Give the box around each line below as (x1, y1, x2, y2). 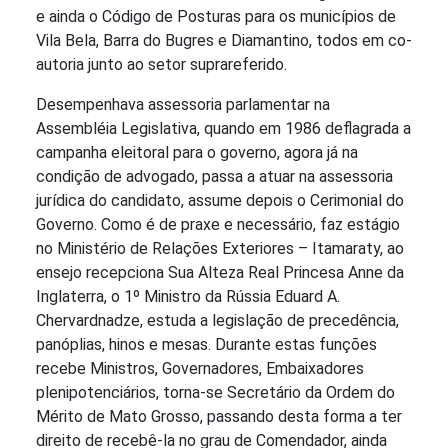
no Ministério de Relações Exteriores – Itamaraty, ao (36, 239, 404, 259)
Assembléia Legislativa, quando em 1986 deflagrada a (36, 119, 411, 139)
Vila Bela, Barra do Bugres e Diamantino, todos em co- (36, 31, 412, 51)
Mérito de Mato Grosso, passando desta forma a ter (36, 407, 402, 427)
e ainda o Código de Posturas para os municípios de (36, 7, 396, 27)
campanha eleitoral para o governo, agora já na (36, 143, 358, 163)
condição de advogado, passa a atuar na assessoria (36, 167, 393, 187)
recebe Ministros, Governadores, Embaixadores (36, 359, 364, 379)
